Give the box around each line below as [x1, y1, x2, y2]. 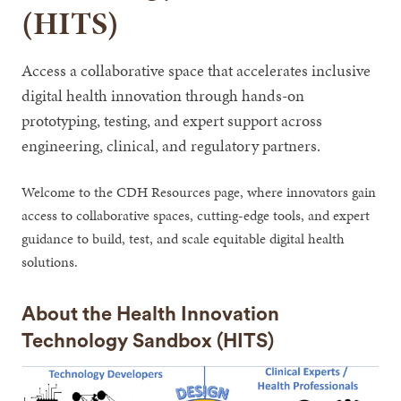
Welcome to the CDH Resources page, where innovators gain [21, 181, 377, 202]
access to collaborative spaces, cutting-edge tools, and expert [21, 204, 371, 226]
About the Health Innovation [21, 303, 280, 324]
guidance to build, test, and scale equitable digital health [21, 227, 346, 249]
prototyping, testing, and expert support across [21, 108, 323, 132]
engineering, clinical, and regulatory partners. [21, 133, 321, 157]
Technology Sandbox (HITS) [21, 330, 275, 351]
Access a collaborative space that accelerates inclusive [21, 58, 371, 81]
